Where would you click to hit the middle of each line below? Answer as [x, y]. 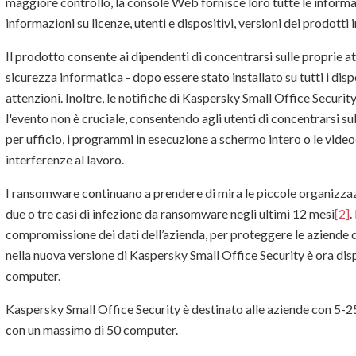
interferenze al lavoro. [65, 159]
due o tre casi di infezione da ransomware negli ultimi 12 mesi [170, 213]
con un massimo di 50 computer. [92, 329]
